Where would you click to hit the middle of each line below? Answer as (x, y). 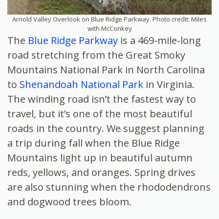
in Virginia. (169, 85)
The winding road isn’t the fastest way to (102, 99)
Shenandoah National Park (81, 85)
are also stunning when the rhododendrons (109, 187)
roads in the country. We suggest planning (106, 129)
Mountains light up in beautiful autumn (100, 158)
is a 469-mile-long (159, 41)
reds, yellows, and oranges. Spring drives (101, 173)
